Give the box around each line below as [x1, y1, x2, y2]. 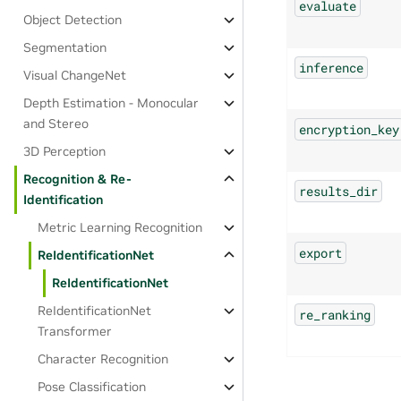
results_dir [299, 182, 378, 200]
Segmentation [23, 39, 107, 55]
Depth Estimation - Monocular [23, 95, 200, 111]
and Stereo [23, 115, 90, 132]
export [299, 243, 342, 261]
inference [299, 58, 363, 76]
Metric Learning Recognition [38, 219, 203, 235]
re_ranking [299, 305, 371, 323]
